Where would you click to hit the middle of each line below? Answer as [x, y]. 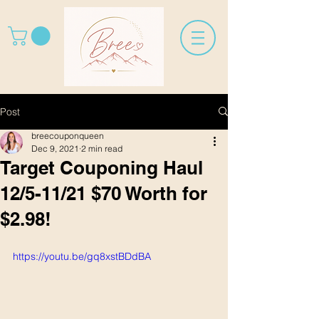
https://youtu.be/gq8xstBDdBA [82, 256]
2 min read [102, 148]
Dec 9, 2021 [55, 148]
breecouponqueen [68, 135]
